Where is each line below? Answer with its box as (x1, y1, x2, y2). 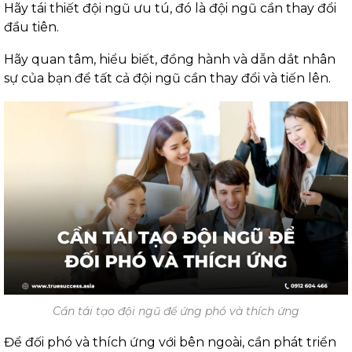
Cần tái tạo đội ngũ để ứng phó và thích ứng (53, 304, 299, 319)
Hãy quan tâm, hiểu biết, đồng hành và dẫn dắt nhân (4, 51, 335, 67)
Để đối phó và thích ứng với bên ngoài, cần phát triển (4, 335, 336, 350)
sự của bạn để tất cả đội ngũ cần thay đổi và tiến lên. (4, 70, 331, 86)
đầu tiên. (4, 19, 59, 35)
